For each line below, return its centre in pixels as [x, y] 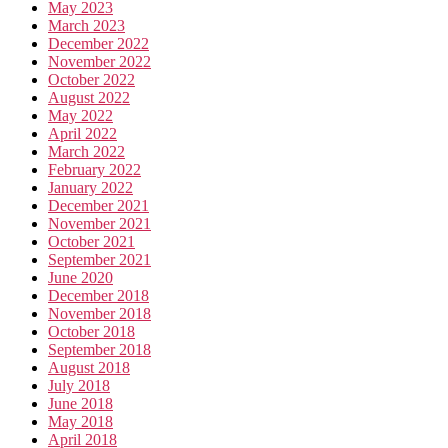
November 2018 [99, 313]
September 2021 [99, 259]
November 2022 [99, 61]
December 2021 [98, 205]
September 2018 [99, 349]
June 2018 [80, 403]
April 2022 [82, 133]
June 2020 [80, 277]
